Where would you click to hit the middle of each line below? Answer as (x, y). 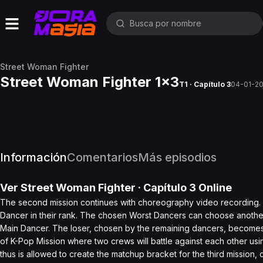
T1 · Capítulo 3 (205, 84)
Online (214, 188)
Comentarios (102, 157)
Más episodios (177, 157)
